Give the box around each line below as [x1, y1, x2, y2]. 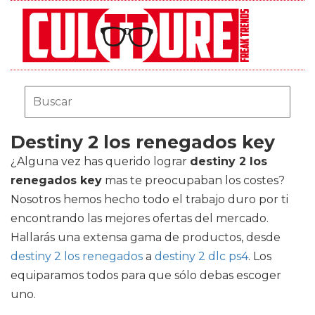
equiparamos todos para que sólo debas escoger [11, 269, 281, 282]
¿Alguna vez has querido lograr [11, 155, 190, 168]
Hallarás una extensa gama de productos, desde [11, 231, 281, 244]
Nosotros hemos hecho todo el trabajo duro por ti [11, 193, 288, 206]
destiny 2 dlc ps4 [155, 250, 248, 263]
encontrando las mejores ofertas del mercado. [11, 212, 269, 225]
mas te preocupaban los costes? [102, 174, 285, 187]
